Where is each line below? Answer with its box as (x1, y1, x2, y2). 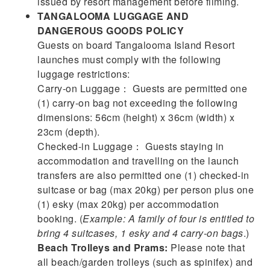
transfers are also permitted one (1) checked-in (37, 168, 250, 182)
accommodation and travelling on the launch (37, 153, 239, 168)
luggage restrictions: (37, 66, 130, 81)
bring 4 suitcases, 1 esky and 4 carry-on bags (37, 225, 243, 240)
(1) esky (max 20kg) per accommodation (37, 196, 219, 211)
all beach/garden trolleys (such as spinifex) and (37, 254, 253, 269)
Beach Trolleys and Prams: (37, 240, 168, 254)
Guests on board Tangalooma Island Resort (37, 37, 235, 52)
